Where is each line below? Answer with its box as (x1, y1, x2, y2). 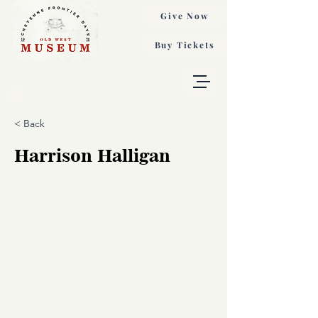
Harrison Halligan (14, 144, 170, 166)
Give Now (160, 9, 209, 21)
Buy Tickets (154, 39, 215, 50)
